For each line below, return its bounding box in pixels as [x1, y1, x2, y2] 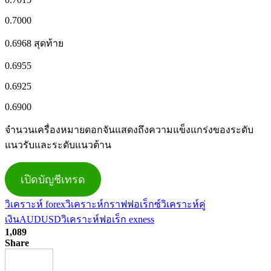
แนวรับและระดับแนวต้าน [5, 139, 111, 150]
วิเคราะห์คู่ [161, 198, 206, 209]
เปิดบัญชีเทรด [20, 173, 85, 186]
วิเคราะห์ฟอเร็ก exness [61, 214, 154, 224]
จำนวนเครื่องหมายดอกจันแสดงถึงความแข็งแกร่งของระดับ [5, 124, 253, 135]
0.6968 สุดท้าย [5, 38, 64, 48]
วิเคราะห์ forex [5, 198, 65, 209]
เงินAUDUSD [5, 214, 61, 224]
